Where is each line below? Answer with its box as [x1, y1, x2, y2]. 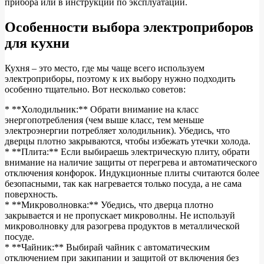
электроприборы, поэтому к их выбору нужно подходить [5, 73, 235, 84]
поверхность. [5, 189, 58, 199]
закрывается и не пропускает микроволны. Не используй [5, 210, 235, 220]
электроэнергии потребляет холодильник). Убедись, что [5, 125, 230, 136]
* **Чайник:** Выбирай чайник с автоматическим [5, 242, 210, 252]
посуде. [5, 231, 34, 242]
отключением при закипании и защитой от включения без [5, 252, 239, 263]
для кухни [5, 35, 70, 51]
